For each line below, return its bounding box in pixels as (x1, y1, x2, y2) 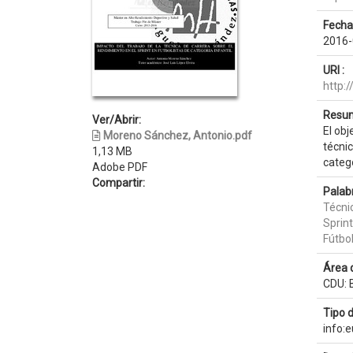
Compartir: (92, 176, 145, 189)
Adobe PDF (92, 161, 147, 173)
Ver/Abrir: (92, 113, 141, 126)
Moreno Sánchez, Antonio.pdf (103, 129, 252, 142)
